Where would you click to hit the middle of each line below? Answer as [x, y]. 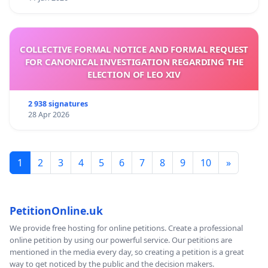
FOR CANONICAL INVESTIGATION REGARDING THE [134, 61]
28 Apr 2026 [48, 114]
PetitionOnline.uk [56, 210]
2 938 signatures [58, 103]
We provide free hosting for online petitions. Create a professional [126, 228]
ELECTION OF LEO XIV [134, 74]
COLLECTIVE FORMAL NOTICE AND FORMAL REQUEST [134, 49]
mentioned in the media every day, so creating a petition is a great [127, 252]
